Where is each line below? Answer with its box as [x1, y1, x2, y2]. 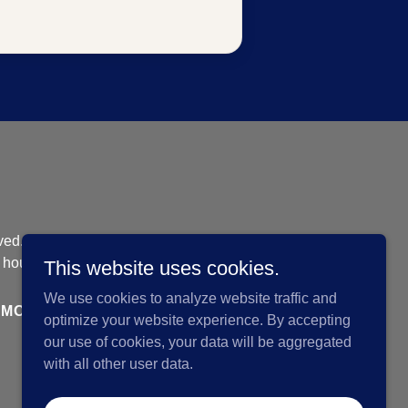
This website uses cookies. [44, 257, 280, 280]
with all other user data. [44, 356, 193, 372]
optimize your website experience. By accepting [44, 312, 351, 328]
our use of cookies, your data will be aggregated [44, 334, 352, 350]
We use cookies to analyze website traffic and [44, 291, 337, 306]
